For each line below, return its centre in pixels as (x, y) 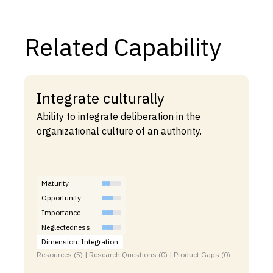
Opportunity (61, 198)
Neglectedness (66, 227)
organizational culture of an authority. (119, 131)
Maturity (55, 183)
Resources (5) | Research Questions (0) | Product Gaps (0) (133, 255)
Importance (61, 213)
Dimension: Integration (80, 242)
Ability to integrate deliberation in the (119, 117)
